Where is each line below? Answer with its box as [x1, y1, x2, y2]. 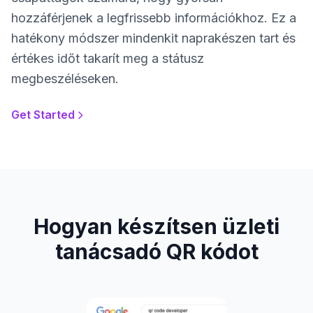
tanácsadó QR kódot [54, 239, 259, 265]
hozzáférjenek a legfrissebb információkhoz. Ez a [11, 10, 296, 26]
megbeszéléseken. [11, 71, 119, 87]
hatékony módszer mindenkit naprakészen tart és [11, 31, 296, 46]
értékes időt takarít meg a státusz [11, 51, 204, 66]
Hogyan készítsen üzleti [34, 214, 279, 240]
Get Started [11, 108, 75, 122]
